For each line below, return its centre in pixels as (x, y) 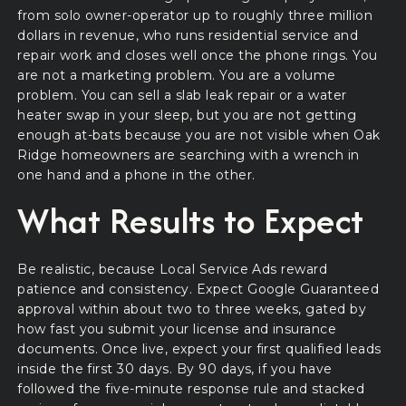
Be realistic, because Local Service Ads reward (173, 270)
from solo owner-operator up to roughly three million (195, 15)
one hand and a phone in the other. (136, 174)
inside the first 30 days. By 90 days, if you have (175, 369)
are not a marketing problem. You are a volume (177, 75)
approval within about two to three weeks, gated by (192, 309)
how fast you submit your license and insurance (177, 329)
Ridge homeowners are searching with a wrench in (188, 155)
